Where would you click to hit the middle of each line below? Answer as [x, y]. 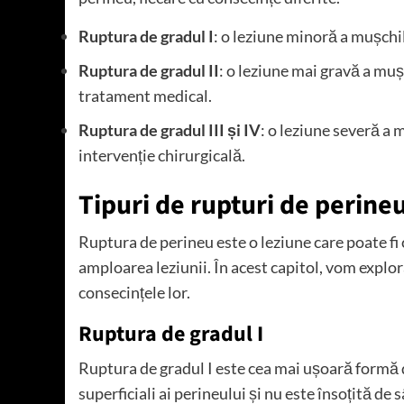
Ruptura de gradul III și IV [170, 129]
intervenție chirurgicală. [162, 155]
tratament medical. [145, 95]
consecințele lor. [134, 292]
